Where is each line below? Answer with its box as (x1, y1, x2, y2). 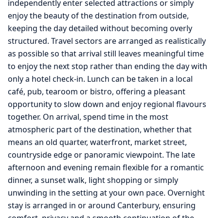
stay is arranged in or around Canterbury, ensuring (8, 200, 196, 211)
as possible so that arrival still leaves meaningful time (8, 48, 204, 59)
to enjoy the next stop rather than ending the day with (8, 60, 207, 72)
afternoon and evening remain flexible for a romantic (8, 162, 204, 173)
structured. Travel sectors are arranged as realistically (8, 35, 206, 46)
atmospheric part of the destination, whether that (8, 124, 192, 135)
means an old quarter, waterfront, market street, (8, 136, 187, 147)
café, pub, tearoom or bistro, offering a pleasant (8, 86, 185, 97)
